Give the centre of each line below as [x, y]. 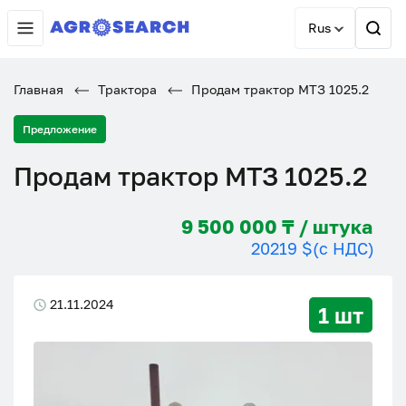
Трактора [126, 89]
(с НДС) [343, 248]
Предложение [60, 129]
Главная [39, 89]
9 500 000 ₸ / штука [343, 227]
